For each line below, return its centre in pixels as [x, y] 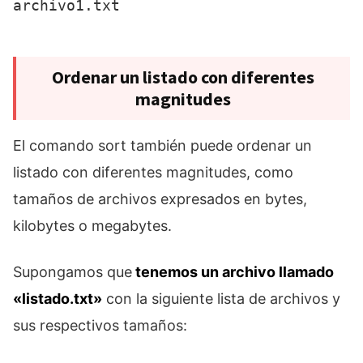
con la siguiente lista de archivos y [221, 299]
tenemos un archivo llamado [233, 272]
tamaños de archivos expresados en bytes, [160, 199]
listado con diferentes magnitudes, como [153, 173]
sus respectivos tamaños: [100, 326]
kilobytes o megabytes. [92, 226]
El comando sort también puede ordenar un [162, 146]
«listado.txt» [58, 299]
